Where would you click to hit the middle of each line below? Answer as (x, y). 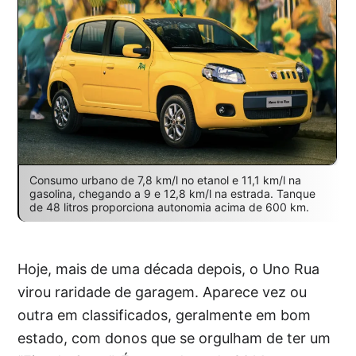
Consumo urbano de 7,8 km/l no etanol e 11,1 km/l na (165, 180)
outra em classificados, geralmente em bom (164, 315)
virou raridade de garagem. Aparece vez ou (163, 292)
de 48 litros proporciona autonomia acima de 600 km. (169, 207)
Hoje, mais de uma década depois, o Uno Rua (169, 269)
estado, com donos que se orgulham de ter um (174, 338)
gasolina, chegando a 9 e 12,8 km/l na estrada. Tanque (172, 193)
